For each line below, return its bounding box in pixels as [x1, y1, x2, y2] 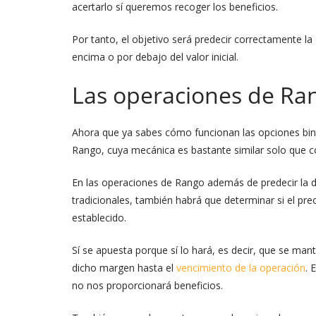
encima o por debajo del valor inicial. [72, 49, 238, 63]
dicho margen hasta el [72, 260, 176, 274]
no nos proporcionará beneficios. [72, 278, 223, 292]
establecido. [72, 210, 126, 224]
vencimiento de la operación [176, 260, 305, 274]
